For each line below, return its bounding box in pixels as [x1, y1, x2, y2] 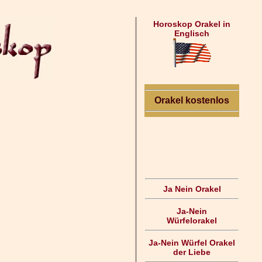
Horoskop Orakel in [153, 19, 230, 29]
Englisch [174, 29, 209, 38]
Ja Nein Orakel [163, 184, 221, 194]
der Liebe [173, 247, 211, 257]
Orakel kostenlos [154, 95, 229, 105]
